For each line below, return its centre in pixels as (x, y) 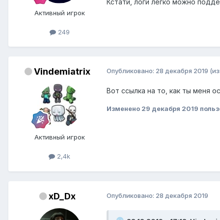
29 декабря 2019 (170, 109)
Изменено (124, 109)
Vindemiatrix (62, 72)
